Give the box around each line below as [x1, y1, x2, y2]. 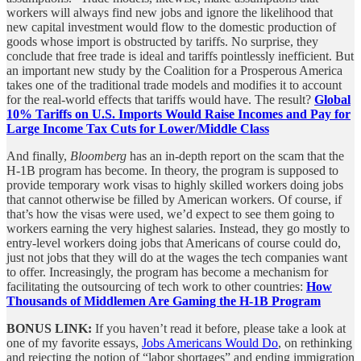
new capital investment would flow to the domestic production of [6, 19, 336, 34]
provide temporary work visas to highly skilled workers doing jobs [6, 177, 343, 192]
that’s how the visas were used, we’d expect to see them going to [6, 206, 334, 221]
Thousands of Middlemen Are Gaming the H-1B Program [6, 293, 321, 308]
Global [314, 92, 351, 106]
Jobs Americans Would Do [142, 335, 278, 350]
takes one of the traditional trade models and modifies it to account [6, 77, 342, 92]
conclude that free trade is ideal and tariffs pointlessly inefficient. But [6, 48, 354, 63]
